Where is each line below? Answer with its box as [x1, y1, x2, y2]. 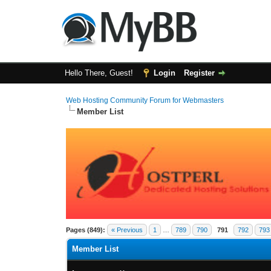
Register [183, 68, 215, 77]
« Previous [111, 226, 143, 233]
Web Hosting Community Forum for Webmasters [66, 96, 224, 105]
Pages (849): [66, 226, 106, 233]
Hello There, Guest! [64, 68, 135, 77]
